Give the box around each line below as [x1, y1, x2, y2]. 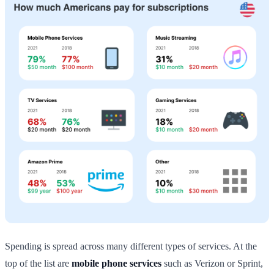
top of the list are [5, 257, 72, 268]
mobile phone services [72, 257, 161, 268]
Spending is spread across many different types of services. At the [5, 240, 257, 251]
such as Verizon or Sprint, [161, 257, 263, 268]
